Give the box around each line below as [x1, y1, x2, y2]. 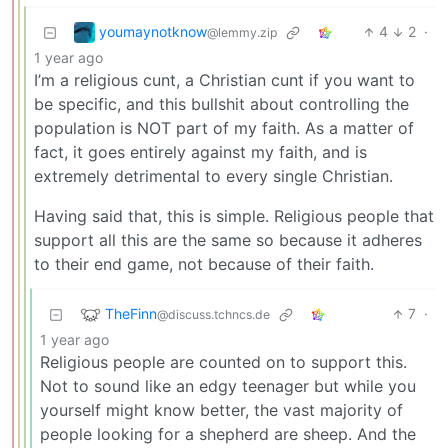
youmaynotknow [99, 22, 207, 40]
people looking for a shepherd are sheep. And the [40, 424, 416, 445]
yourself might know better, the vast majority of [40, 400, 403, 421]
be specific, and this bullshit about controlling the [34, 94, 409, 115]
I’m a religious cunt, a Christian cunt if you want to [34, 70, 415, 91]
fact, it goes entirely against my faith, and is [34, 142, 367, 163]
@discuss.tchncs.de [157, 306, 270, 322]
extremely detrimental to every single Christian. [34, 166, 393, 187]
